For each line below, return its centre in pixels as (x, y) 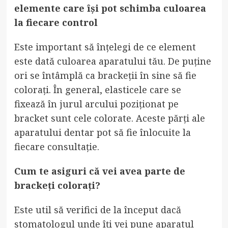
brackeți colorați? (57, 185)
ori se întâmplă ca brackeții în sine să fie (105, 75)
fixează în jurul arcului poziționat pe (96, 104)
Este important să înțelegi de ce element (105, 47)
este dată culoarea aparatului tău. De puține (112, 61)
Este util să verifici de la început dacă (97, 209)
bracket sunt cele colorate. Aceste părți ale (109, 118)
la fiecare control (56, 22)
